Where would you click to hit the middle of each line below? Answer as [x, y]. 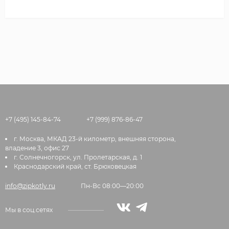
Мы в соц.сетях [29, 210]
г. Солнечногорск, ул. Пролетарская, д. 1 [78, 157]
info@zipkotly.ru [30, 186]
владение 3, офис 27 [37, 148]
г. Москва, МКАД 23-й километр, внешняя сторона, [95, 139]
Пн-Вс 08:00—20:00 [112, 186]
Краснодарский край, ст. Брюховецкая [75, 166]
